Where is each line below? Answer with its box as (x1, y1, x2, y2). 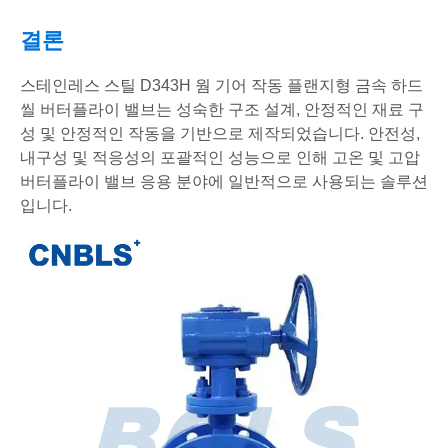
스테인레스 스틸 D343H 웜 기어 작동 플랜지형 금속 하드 (20, 77, 423, 95)
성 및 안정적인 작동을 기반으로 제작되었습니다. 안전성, (20, 125, 420, 143)
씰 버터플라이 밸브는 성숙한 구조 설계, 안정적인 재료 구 (20, 101, 424, 119)
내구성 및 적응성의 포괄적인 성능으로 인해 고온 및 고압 (20, 149, 420, 167)
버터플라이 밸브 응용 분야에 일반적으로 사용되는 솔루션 (20, 173, 428, 191)
